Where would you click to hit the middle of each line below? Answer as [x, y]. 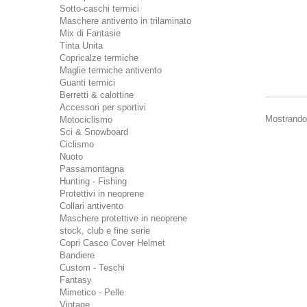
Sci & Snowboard [94, 132]
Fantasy [76, 280]
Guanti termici [87, 83]
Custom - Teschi [92, 268]
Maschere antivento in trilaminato [125, 21]
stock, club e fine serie [105, 231]
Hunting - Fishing [93, 181]
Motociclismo [86, 120]
